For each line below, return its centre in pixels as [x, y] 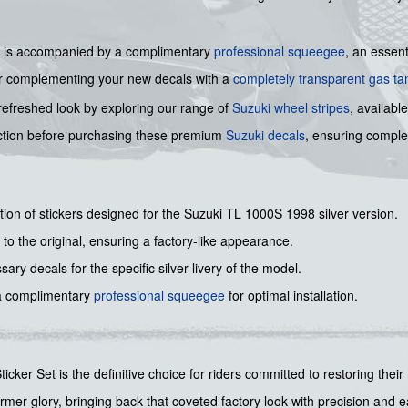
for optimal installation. [291, 296]
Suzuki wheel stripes [291, 108]
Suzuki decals [265, 135]
